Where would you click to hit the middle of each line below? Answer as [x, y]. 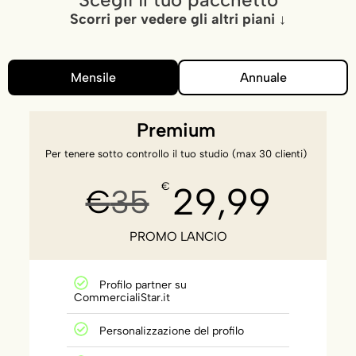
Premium [176, 130]
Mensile [93, 77]
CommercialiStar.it [122, 297]
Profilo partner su [143, 284]
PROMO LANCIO [178, 236]
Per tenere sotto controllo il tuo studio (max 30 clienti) [176, 153]
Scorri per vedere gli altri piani [174, 19]
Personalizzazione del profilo [172, 331]
